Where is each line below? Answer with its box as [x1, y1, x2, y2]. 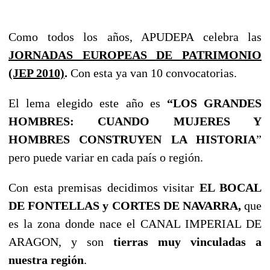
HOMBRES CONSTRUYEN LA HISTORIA [8, 132, 256, 146]
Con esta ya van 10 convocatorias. [67, 66, 237, 80]
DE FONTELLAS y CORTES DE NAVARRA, [8, 198, 241, 212]
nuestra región [8, 253, 84, 266]
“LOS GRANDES [166, 96, 262, 110]
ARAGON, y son [8, 234, 113, 248]
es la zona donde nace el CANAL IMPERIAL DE [8, 216, 262, 230]
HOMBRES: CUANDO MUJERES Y [8, 114, 262, 128]
